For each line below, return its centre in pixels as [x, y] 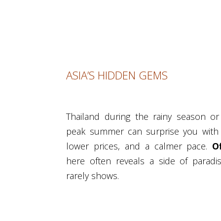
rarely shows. [93, 176]
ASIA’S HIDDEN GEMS [117, 75]
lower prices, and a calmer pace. [139, 146]
